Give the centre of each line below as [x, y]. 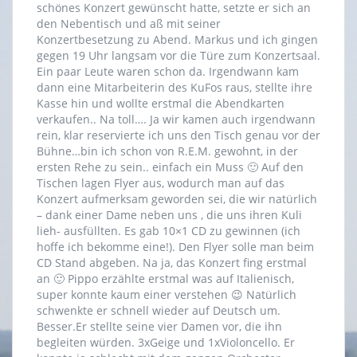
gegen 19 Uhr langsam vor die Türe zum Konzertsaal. [178, 56]
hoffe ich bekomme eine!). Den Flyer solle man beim [175, 247]
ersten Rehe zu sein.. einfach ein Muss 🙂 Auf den [170, 167]
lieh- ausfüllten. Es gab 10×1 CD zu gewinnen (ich [169, 231]
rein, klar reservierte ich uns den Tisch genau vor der [178, 135]
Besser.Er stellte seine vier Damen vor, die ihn [159, 327]
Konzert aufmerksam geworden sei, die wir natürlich [177, 199]
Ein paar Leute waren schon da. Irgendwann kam [168, 72]
